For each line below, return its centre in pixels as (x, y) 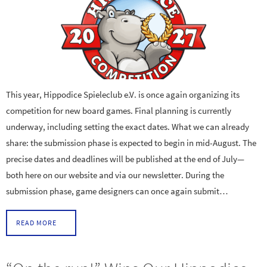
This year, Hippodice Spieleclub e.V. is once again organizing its (123, 94)
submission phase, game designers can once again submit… (117, 191)
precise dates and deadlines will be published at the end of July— (125, 159)
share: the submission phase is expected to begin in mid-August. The (131, 142)
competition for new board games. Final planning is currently (119, 110)
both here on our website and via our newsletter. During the (115, 175)
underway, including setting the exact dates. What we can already (128, 126)
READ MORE (36, 222)
